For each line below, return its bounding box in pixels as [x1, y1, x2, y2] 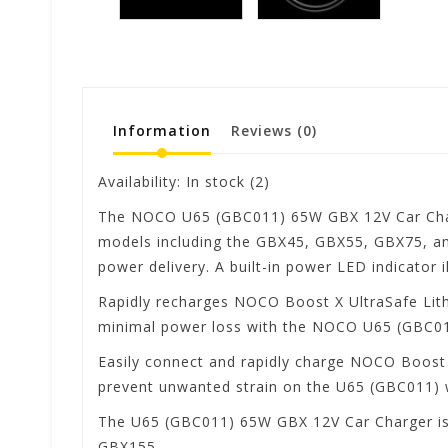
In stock [186, 171, 245, 191]
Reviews [231, 120, 297, 140]
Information [113, 120, 211, 140]
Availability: [98, 171, 186, 191]
